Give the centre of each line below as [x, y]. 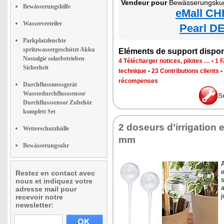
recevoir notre [39, 197]
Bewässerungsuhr [46, 145]
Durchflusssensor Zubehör [57, 102]
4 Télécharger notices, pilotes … [164, 61]
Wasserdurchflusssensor [54, 93]
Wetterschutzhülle [46, 128]
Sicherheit [36, 67]
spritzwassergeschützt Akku [59, 49]
